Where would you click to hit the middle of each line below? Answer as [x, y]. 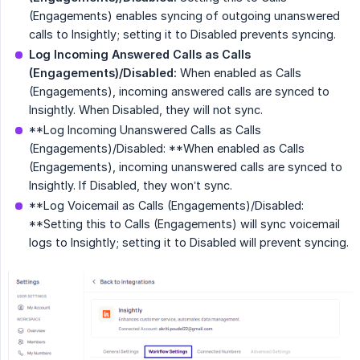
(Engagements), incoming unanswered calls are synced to [186, 167]
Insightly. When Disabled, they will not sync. [146, 110]
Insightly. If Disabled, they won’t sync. [131, 186]
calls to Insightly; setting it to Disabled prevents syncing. [182, 35]
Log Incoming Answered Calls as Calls [140, 55]
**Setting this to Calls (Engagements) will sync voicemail [184, 224]
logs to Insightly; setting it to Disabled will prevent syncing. [189, 243]
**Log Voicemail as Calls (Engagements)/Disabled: [166, 206]
